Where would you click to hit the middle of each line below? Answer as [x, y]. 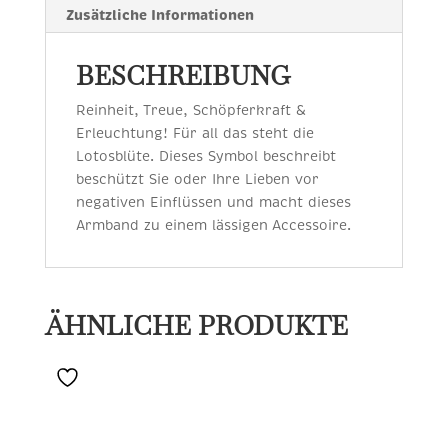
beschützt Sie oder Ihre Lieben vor [197, 179]
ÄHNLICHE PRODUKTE [196, 326]
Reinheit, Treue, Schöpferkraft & [190, 110]
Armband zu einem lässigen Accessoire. [213, 225]
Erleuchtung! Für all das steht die [194, 133]
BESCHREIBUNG [182, 76]
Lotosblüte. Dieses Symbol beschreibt [205, 156]
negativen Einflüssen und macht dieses [213, 202]
